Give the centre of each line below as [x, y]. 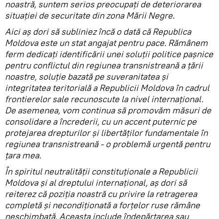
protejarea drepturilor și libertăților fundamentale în [106, 132]
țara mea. [23, 155]
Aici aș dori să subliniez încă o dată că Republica [98, 31]
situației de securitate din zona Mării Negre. [90, 15]
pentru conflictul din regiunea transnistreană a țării [104, 65]
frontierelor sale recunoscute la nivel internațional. [104, 99]
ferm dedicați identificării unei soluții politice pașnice [109, 54]
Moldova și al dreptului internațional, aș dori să [96, 182]
